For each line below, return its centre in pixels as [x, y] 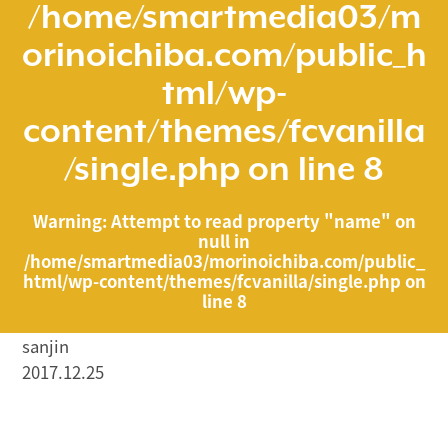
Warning [67, 220]
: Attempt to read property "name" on [258, 220]
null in [224, 240]
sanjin [45, 346]
